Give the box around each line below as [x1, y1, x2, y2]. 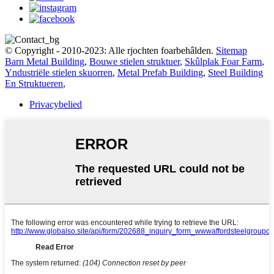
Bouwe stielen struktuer [89, 56, 180, 67]
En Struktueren [5, 78, 63, 89]
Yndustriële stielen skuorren [5, 67, 113, 78]
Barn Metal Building [5, 56, 84, 67]
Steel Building [208, 67, 263, 78]
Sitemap [216, 45, 247, 56]
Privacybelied [29, 99, 82, 110]
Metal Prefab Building [117, 67, 203, 78]
